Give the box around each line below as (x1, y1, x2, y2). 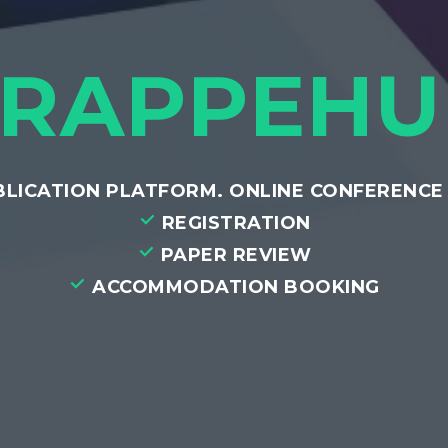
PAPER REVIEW (155, 243, 312, 266)
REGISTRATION (156, 211, 311, 234)
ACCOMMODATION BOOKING (86, 275, 380, 298)
